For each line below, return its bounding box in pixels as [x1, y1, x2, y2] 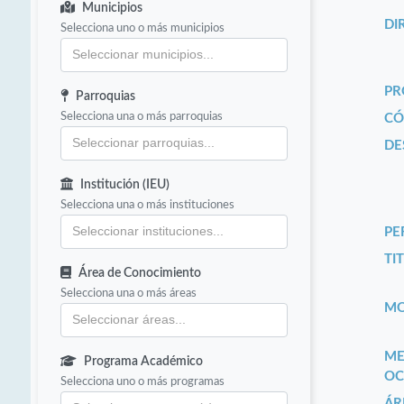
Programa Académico [84, 355, 204, 369]
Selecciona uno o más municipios [60, 22, 225, 35]
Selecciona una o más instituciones [60, 198, 235, 212]
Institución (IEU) [80, 179, 170, 192]
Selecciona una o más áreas [60, 287, 197, 300]
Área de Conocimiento [78, 267, 202, 280]
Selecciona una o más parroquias [60, 110, 224, 124]
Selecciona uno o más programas [60, 375, 225, 389]
